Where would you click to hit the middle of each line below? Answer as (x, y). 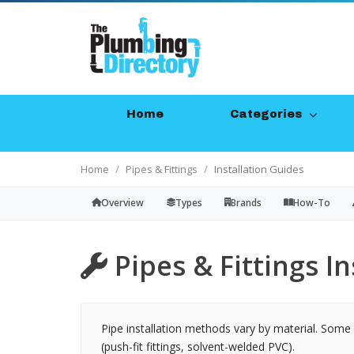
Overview (122, 203)
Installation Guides (259, 169)
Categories (268, 114)
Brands (246, 203)
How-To (312, 203)
